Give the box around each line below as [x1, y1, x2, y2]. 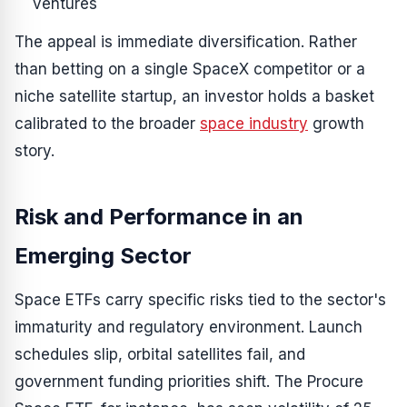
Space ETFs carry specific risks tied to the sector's [15, 291, 386, 310]
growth [308, 114, 364, 134]
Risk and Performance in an [15, 203, 303, 231]
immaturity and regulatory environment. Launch [15, 318, 362, 337]
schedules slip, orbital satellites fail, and [15, 345, 305, 364]
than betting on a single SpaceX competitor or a [15, 60, 365, 79]
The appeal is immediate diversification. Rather [15, 33, 357, 52]
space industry [200, 114, 308, 134]
